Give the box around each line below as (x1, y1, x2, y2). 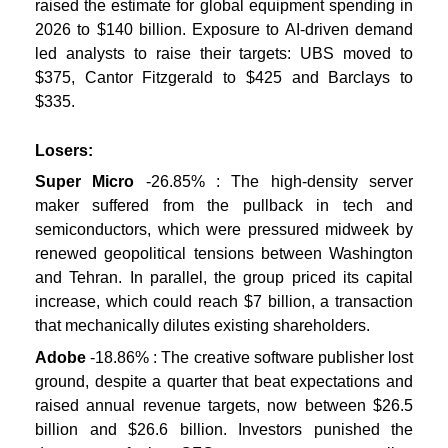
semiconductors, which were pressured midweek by (35, 221, 413, 239)
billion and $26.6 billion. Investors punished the (35, 421, 413, 439)
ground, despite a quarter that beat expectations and (35, 373, 413, 391)
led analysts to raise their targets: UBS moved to (35, 44, 413, 62)
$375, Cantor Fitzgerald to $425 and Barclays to (35, 68, 413, 86)
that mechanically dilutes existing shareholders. (35, 317, 370, 335)
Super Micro (35, 173, 135, 191)
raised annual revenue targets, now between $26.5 (35, 397, 413, 415)
